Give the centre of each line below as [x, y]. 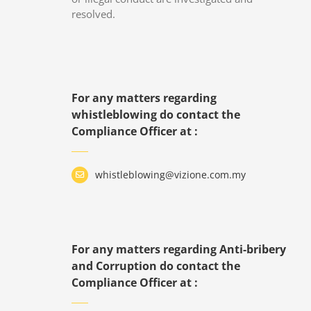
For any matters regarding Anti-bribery [179, 249]
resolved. [94, 14]
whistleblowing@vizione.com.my [170, 175]
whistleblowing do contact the [156, 115]
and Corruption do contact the [156, 266]
